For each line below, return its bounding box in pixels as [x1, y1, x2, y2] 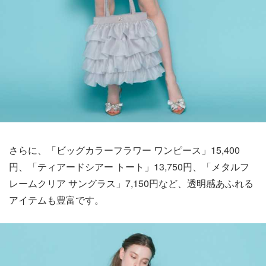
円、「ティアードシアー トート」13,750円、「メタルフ [9, 159, 249, 173]
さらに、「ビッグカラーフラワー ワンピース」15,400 [9, 142, 240, 157]
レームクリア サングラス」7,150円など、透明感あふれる [9, 176, 254, 190]
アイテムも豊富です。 [9, 192, 104, 207]
